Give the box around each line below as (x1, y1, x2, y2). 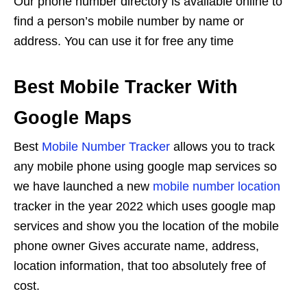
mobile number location (153, 180, 280, 194)
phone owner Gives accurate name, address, (14, 239, 259, 254)
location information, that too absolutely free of (14, 259, 266, 273)
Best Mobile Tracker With (14, 77, 238, 98)
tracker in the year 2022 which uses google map (14, 199, 275, 214)
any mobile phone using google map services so (14, 160, 277, 174)
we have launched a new (14, 180, 153, 194)
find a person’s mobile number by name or (14, 14, 244, 29)
